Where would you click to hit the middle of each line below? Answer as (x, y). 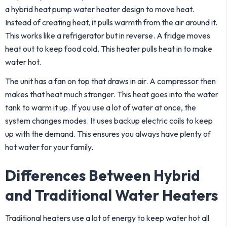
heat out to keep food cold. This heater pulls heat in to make (109, 49)
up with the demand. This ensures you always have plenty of (108, 134)
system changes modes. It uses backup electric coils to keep (109, 121)
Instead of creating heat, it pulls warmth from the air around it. (111, 22)
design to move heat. (157, 9)
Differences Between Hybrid (103, 176)
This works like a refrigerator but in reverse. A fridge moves (108, 35)
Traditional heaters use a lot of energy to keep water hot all (107, 218)
